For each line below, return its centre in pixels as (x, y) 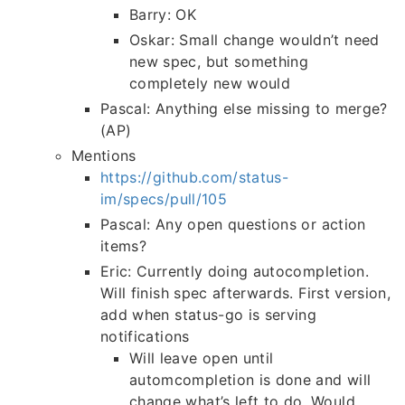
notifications (145, 337)
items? (124, 246)
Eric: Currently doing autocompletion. (235, 272)
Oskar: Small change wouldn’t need (254, 40)
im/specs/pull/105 (164, 199)
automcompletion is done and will (250, 380)
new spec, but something (219, 62)
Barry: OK (163, 15)
